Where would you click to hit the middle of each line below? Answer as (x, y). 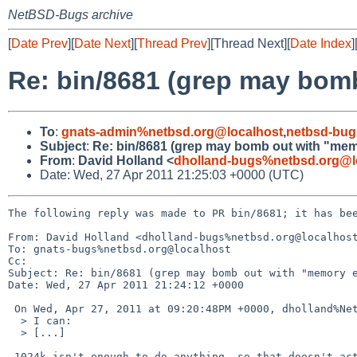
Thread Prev (172, 43)
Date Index (321, 43)
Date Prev (39, 43)
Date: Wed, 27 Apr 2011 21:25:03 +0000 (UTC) (172, 175)
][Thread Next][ (249, 43)
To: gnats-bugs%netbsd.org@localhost (120, 249)
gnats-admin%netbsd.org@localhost (172, 131)
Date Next (102, 43)
